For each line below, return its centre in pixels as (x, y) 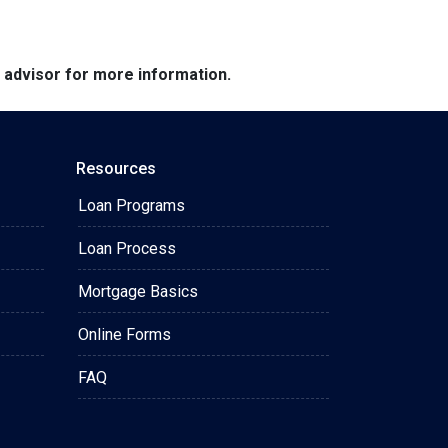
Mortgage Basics (138, 291)
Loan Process (127, 248)
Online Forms (124, 334)
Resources (116, 168)
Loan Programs (131, 205)
